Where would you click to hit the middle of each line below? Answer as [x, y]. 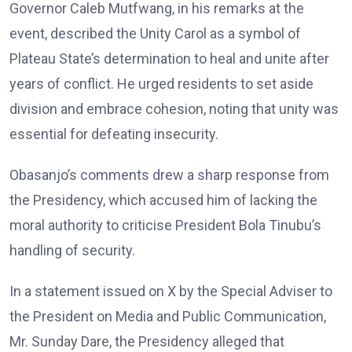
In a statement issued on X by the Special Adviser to [171, 291]
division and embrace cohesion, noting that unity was [174, 109]
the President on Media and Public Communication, [168, 317]
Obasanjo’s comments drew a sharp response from [169, 175]
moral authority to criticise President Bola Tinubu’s [165, 225]
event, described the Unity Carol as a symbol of [155, 34]
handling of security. [72, 251]
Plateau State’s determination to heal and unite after [169, 59]
